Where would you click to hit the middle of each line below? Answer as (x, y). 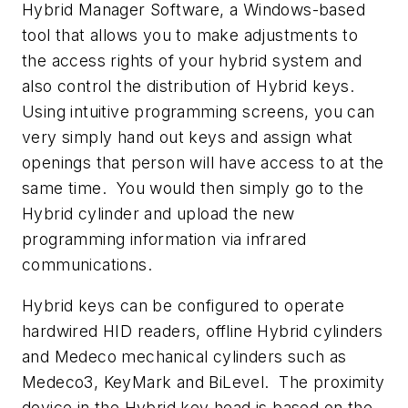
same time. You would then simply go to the (193, 188)
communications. (90, 264)
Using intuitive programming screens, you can (199, 111)
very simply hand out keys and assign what (188, 137)
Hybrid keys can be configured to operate (183, 306)
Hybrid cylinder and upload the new (158, 213)
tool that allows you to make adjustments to (190, 35)
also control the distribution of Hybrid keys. (191, 86)
